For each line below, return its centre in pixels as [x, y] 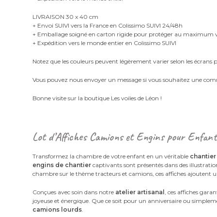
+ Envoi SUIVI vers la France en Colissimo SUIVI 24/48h [108, 25]
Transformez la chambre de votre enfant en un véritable [111, 156]
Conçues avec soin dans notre [74, 192]
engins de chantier [62, 165]
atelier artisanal [140, 192]
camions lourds [57, 209]
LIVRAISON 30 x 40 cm [66, 16]
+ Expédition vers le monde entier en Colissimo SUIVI [105, 43]
